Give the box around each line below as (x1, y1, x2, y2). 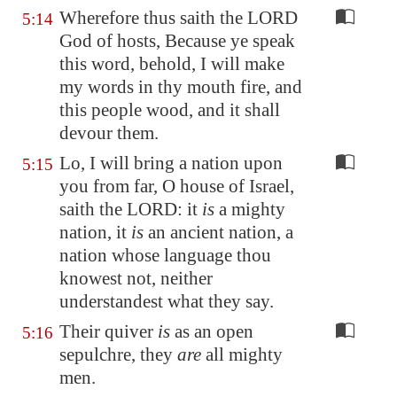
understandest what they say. (59, 291, 274, 312)
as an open (170, 321, 253, 342)
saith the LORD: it (59, 198, 202, 220)
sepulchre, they (59, 344, 177, 365)
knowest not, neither (59, 268, 213, 289)
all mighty (201, 344, 283, 365)
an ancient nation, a (144, 222, 293, 243)
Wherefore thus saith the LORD (59, 7, 298, 28)
